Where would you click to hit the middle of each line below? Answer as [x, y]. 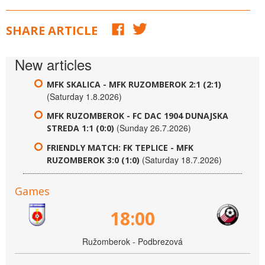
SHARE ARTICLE [52, 30]
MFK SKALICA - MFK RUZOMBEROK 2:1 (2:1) [134, 84]
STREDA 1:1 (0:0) [80, 128]
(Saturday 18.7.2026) [182, 160]
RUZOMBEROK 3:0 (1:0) [93, 160]
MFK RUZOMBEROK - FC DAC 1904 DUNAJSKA [138, 116]
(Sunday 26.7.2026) [154, 128]
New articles [53, 64]
